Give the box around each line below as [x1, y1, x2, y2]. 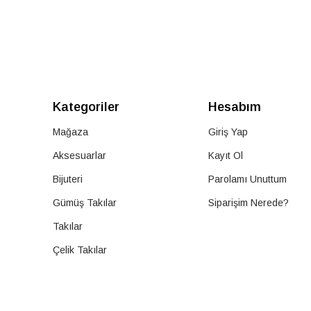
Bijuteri [53, 174, 83, 185]
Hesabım [208, 100, 261, 115]
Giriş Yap [208, 126, 248, 138]
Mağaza [53, 126, 88, 138]
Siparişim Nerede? [208, 197, 289, 209]
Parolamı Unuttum [208, 174, 287, 185]
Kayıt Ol [208, 150, 243, 162]
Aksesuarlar [53, 150, 106, 162]
